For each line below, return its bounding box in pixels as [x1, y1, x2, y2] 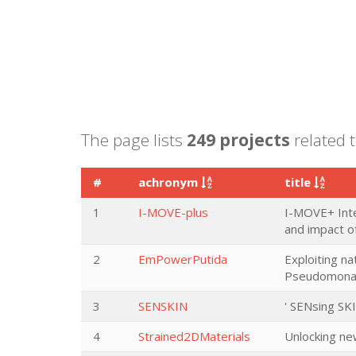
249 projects [187, 129, 290, 151]
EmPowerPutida [138, 251, 227, 267]
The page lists [81, 129, 187, 151]
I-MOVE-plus [138, 204, 208, 220]
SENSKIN [138, 298, 188, 314]
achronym [138, 174, 201, 190]
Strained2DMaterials [138, 328, 250, 344]
